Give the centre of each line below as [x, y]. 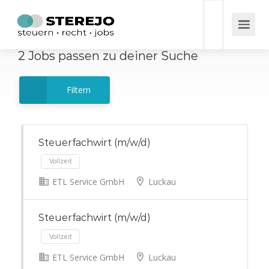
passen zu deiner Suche [127, 56]
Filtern [78, 90]
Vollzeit [71, 190]
